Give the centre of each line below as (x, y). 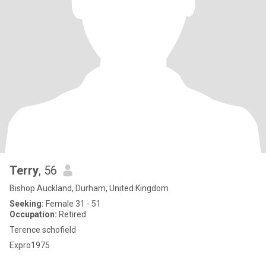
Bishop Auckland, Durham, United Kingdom (89, 188)
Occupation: (33, 214)
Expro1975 (30, 245)
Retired (72, 214)
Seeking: (27, 204)
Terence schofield (43, 230)
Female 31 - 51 (72, 204)
